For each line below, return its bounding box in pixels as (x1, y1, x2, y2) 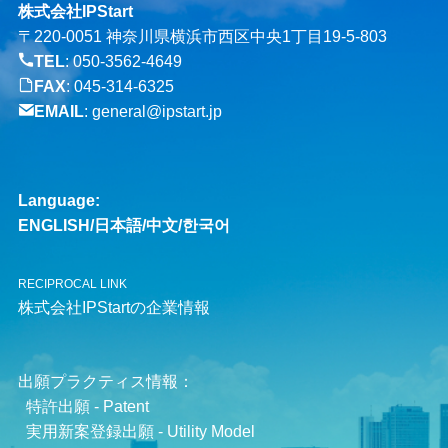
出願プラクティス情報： (17, 371, 194, 390)
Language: (17, 191, 100, 210)
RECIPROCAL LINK (17, 277, 127, 292)
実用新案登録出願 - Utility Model (25, 421, 255, 440)
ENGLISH (17, 216, 90, 235)
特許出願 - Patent (25, 396, 149, 415)
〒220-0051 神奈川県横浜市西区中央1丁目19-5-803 (17, 26, 387, 45)
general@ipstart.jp (91, 101, 222, 120)
